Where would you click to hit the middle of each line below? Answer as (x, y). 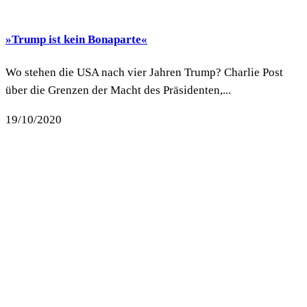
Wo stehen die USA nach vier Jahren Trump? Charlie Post (144, 73)
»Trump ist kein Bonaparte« (76, 39)
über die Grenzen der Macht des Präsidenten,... (118, 90)
